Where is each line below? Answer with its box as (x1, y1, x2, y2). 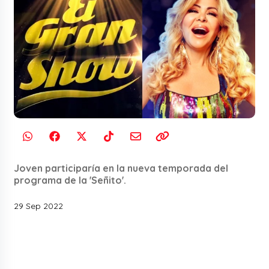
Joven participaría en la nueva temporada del (14, 162, 229, 174)
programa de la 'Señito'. (14, 174, 127, 186)
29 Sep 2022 (14, 200, 64, 211)
